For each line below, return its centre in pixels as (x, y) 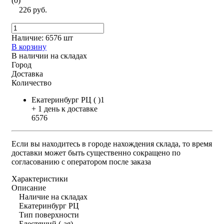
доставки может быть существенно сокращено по (96, 152)
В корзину (29, 46)
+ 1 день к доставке (64, 108)
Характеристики (40, 178)
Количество (31, 82)
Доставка (27, 73)
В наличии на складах (49, 55)
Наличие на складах (53, 196)
